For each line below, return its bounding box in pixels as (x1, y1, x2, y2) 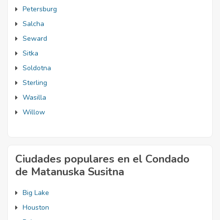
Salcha (23, 19, 44, 28)
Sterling (23, 78, 47, 87)
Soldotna (23, 63, 51, 73)
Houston (23, 203, 49, 212)
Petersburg (23, 4, 57, 14)
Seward (23, 34, 47, 43)
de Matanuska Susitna (15, 165, 124, 179)
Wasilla (23, 93, 46, 102)
